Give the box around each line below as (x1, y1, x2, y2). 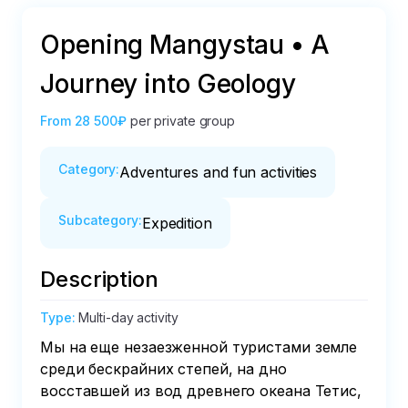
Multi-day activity (78, 310, 178, 325)
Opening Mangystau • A (40, 29, 330, 60)
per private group (129, 113, 236, 128)
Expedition (141, 214, 212, 232)
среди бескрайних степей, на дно (40, 360, 291, 378)
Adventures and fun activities (119, 163, 318, 181)
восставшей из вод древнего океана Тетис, (40, 382, 366, 400)
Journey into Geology (40, 68, 296, 99)
